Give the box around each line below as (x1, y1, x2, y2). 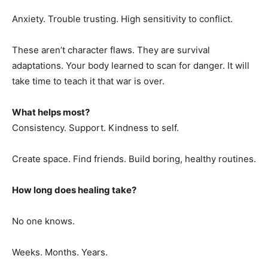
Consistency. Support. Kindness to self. (12, 122, 179, 133)
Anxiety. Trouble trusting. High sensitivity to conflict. (12, 13, 233, 25)
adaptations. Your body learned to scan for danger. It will (12, 60, 249, 71)
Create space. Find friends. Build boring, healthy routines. (12, 153, 256, 165)
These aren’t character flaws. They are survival (12, 44, 210, 56)
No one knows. (12, 215, 75, 227)
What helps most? (12, 106, 90, 118)
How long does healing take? (12, 184, 136, 196)
